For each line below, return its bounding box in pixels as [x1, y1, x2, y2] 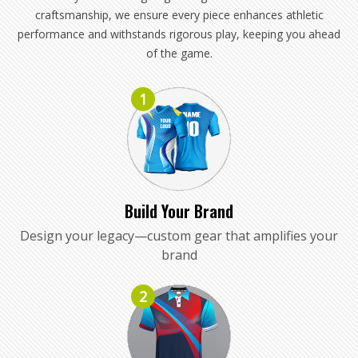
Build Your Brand [125, 198, 233, 223]
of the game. [145, 45, 213, 61]
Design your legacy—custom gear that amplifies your [20, 226, 338, 245]
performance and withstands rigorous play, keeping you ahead [18, 26, 340, 42]
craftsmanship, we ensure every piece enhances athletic [34, 6, 324, 22]
